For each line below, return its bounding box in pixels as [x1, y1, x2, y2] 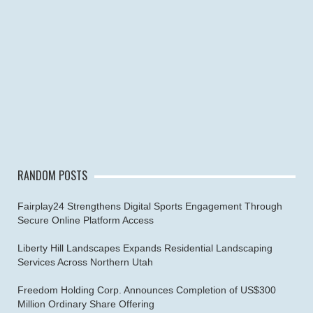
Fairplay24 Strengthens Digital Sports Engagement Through [17, 200, 282, 212]
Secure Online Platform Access [17, 214, 154, 226]
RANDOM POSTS [17, 166, 87, 184]
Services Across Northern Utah [17, 256, 153, 268]
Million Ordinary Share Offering [17, 298, 154, 310]
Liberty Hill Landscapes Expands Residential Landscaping [17, 242, 272, 254]
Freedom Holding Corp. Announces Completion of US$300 [17, 284, 276, 296]
